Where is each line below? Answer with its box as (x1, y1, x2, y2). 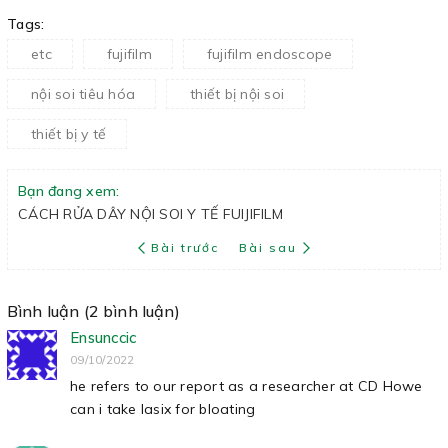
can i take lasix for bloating (70, 400, 256, 418)
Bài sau (239, 240, 297, 255)
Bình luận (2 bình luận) (7, 301, 180, 321)
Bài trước (151, 240, 224, 255)
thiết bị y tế (31, 125, 107, 143)
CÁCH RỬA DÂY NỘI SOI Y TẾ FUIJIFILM (18, 205, 283, 223)
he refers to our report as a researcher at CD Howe (70, 377, 423, 395)
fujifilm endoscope (206, 45, 333, 63)
